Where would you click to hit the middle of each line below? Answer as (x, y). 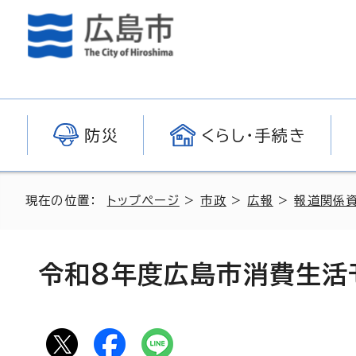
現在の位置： (66, 201)
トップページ (143, 201)
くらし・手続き (253, 135)
